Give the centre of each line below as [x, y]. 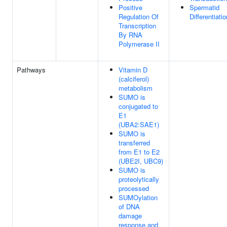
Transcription [137, 26]
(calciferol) [134, 79]
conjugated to [138, 106]
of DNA [129, 206]
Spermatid [204, 7]
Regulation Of [139, 16]
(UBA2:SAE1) [139, 124]
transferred [134, 143]
